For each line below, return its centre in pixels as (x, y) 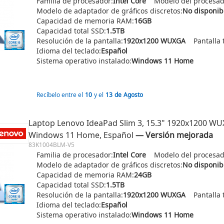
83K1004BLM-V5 (51, 145)
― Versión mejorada (174, 135)
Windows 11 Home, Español (81, 135)
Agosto (133, 95)
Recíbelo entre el (60, 95)
